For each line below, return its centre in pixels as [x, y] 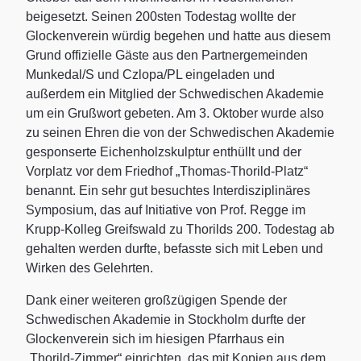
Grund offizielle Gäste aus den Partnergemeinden [167, 55]
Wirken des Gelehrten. [89, 268]
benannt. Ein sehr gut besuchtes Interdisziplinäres [168, 190]
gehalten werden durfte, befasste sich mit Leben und [174, 248]
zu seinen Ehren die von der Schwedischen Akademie [180, 132]
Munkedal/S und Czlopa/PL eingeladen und [150, 74]
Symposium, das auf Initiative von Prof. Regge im [166, 210]
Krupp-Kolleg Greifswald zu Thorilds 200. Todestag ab [180, 229]
